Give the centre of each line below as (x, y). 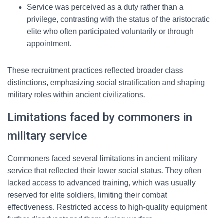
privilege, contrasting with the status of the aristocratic (118, 19)
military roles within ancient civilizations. (76, 95)
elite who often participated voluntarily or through (110, 31)
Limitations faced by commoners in (100, 117)
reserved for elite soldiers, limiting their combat (87, 195)
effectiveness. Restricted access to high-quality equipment (107, 207)
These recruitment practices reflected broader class (95, 70)
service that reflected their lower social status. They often (104, 171)
